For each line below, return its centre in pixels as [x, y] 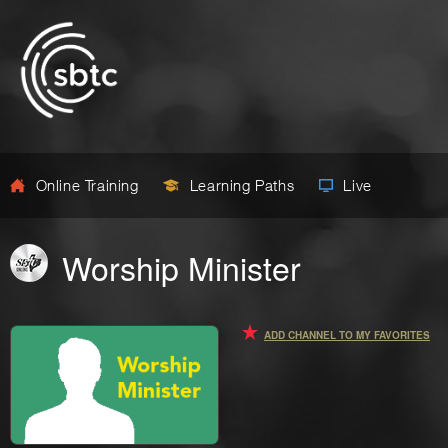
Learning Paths [242, 185]
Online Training [87, 185]
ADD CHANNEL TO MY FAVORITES [347, 335]
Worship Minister [181, 267]
